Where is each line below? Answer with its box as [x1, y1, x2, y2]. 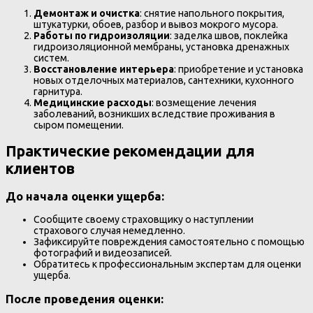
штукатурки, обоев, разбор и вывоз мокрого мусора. [34, 18, 278, 30]
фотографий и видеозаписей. [34, 247, 172, 259]
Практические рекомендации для [6, 143, 254, 160]
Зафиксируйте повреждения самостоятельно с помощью [34, 236, 305, 248]
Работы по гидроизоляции [34, 29, 170, 41]
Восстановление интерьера [34, 63, 174, 75]
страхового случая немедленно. [34, 225, 185, 237]
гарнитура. [34, 85, 82, 97]
